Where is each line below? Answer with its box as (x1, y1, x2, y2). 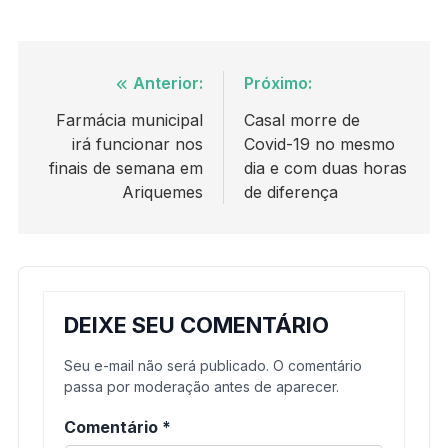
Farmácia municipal (56, 109, 203, 130)
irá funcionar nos (72, 133, 203, 154)
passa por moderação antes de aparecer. (64, 377, 339, 395)
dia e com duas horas (244, 157, 407, 178)
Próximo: (244, 72, 312, 93)
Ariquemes (122, 181, 203, 202)
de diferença (244, 181, 338, 202)
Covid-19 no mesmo (244, 133, 395, 154)
